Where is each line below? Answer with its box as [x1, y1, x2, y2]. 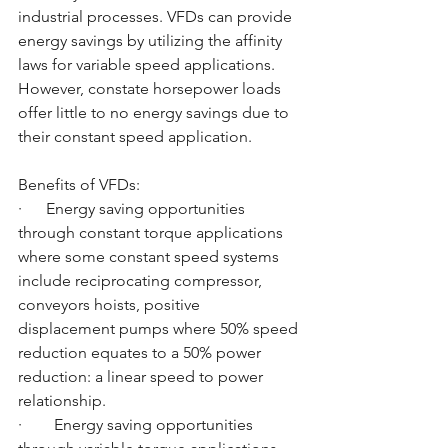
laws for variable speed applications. [18, 54, 279, 74]
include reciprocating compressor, [18, 270, 266, 290]
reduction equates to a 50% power [18, 342, 265, 362]
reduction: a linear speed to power [18, 366, 267, 386]
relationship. [18, 390, 106, 410]
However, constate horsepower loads [18, 78, 285, 98]
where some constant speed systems [18, 246, 283, 266]
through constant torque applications [18, 222, 287, 242]
